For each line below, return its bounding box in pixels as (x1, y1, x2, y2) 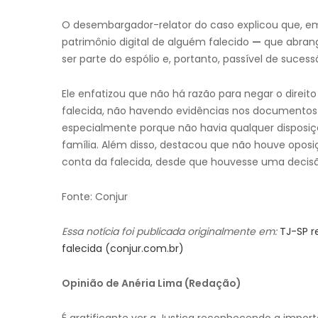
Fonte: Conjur (62, 190, 128, 204)
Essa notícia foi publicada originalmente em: (62, 224, 277, 238)
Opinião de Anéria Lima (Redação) (62, 276, 241, 290)
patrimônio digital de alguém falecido (62, 35, 252, 49)
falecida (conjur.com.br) (62, 241, 184, 256)
